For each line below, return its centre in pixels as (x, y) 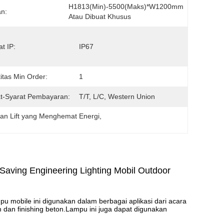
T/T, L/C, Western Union (117, 96)
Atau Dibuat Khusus (100, 16)
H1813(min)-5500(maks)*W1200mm (126, 6)
